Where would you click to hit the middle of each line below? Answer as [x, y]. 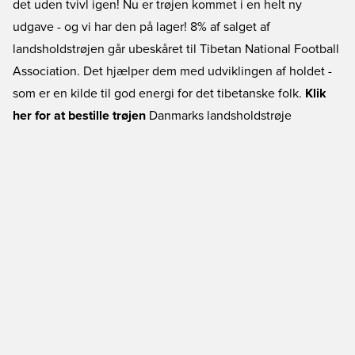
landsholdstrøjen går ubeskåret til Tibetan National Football [176, 49]
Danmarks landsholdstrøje [220, 116]
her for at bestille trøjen [79, 116]
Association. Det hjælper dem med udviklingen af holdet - [172, 71]
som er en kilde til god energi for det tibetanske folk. [159, 94]
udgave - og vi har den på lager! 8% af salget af [141, 27]
